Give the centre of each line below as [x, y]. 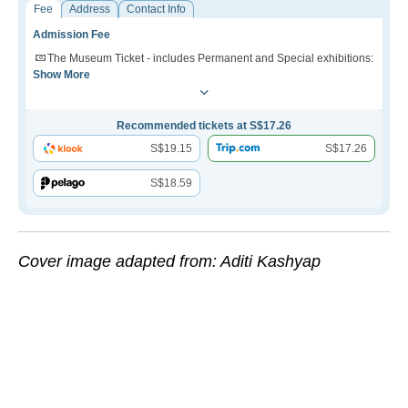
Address [90, 10]
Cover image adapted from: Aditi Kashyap [169, 262]
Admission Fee [71, 35]
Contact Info [156, 10]
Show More [61, 75]
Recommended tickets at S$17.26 [204, 126]
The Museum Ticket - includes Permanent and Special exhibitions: [210, 59]
